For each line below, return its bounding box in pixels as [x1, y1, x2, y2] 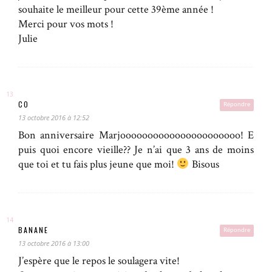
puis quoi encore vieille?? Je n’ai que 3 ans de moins [18, 142, 254, 157]
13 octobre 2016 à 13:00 [18, 238, 89, 248]
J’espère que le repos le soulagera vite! [18, 253, 180, 268]
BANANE [18, 224, 49, 235]
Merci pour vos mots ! [18, 16, 114, 31]
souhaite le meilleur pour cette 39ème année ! [18, 2, 214, 16]
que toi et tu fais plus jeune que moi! [18, 157, 177, 171]
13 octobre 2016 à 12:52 [18, 112, 89, 122]
